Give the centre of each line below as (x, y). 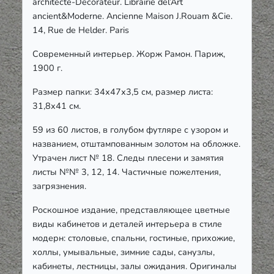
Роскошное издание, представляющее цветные (131, 210)
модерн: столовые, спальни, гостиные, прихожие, (134, 238)
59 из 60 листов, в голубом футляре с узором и (130, 130)
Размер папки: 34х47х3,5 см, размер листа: (123, 92)
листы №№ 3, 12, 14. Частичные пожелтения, (127, 172)
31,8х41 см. (57, 106)
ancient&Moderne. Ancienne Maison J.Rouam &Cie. (132, 16)
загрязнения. (59, 186)
